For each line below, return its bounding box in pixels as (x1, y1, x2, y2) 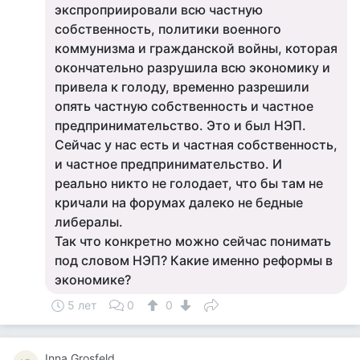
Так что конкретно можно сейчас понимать (55, 233, 331, 249)
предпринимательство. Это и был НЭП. (55, 117, 306, 133)
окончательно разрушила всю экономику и (55, 59, 330, 76)
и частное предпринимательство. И (55, 156, 282, 172)
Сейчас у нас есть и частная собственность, (55, 137, 337, 153)
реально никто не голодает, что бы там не (55, 175, 323, 191)
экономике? (55, 272, 131, 288)
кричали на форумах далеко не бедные (55, 194, 303, 211)
